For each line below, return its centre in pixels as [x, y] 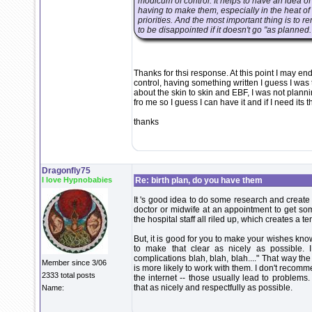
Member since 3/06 [74, 263]
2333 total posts [69, 275]
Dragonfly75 [66, 171]
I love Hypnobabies [77, 180]
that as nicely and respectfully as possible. [213, 288]
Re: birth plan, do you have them [199, 180]
